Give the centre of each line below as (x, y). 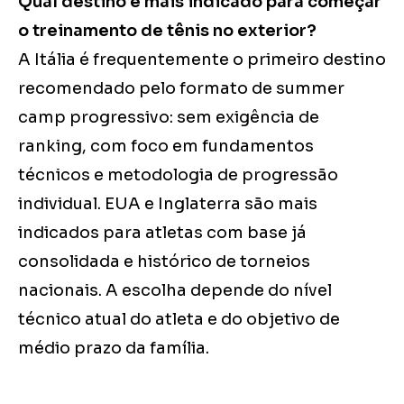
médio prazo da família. (114, 348)
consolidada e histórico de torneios (164, 261)
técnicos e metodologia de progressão (178, 174)
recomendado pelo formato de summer (181, 88)
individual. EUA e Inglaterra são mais (168, 203)
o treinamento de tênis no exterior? (167, 30)
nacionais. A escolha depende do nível (175, 290)
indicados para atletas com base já (162, 232)
